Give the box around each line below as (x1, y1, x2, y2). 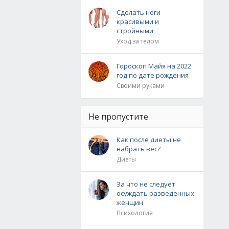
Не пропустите (88, 111, 148, 122)
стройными (117, 26, 153, 35)
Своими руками (117, 81, 165, 90)
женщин (117, 198, 143, 207)
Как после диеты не (117, 135, 181, 144)
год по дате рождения (117, 71, 189, 80)
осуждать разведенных (117, 189, 194, 198)
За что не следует (117, 179, 175, 189)
